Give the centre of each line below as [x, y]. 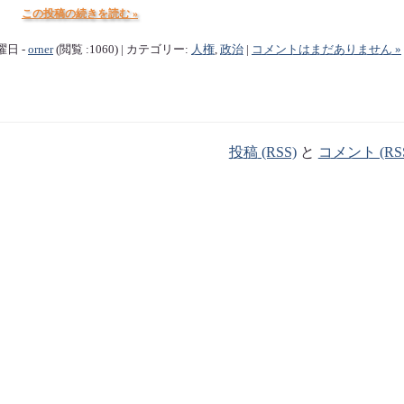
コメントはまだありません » [326, 49]
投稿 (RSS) [262, 151]
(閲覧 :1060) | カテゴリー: [122, 49]
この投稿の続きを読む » [79, 13]
